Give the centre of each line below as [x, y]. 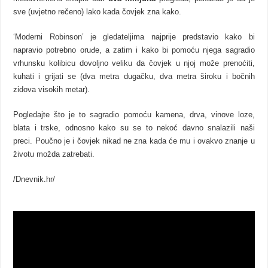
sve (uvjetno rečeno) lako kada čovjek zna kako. [98, 12]
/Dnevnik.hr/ [34, 179]
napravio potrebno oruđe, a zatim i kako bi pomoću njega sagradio [134, 50]
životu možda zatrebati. [54, 154]
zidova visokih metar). [52, 90]
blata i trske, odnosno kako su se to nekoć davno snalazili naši [134, 128]
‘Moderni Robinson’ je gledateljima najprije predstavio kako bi [134, 37]
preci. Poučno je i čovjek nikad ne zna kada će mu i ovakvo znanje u [134, 141]
